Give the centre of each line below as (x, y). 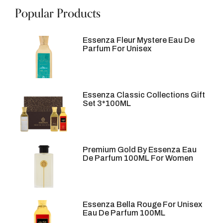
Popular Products (58, 13)
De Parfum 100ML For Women (138, 158)
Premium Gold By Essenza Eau (140, 149)
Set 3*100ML (107, 103)
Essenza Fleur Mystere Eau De (139, 40)
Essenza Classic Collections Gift (144, 95)
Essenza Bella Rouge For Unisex (143, 204)
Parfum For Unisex (117, 48)
